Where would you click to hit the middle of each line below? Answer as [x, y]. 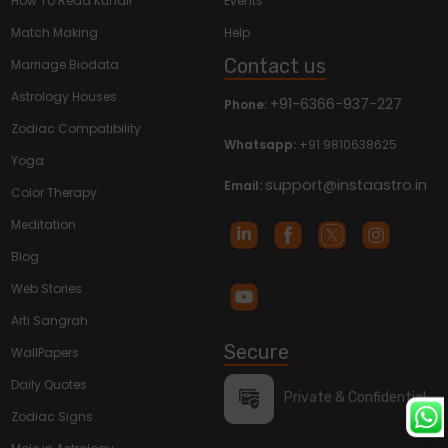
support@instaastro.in [346, 185]
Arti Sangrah [50, 321]
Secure [256, 351]
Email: [244, 186]
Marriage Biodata [65, 65]
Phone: [247, 105]
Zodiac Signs [52, 417]
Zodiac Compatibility [76, 129]
